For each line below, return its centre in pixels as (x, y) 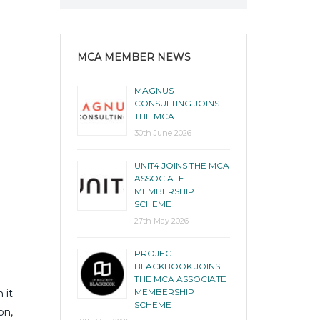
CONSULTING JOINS (176, 103)
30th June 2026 (162, 132)
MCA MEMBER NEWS (134, 57)
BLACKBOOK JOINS (177, 266)
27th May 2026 (161, 220)
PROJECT (155, 253)
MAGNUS (154, 90)
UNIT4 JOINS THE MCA (181, 165)
